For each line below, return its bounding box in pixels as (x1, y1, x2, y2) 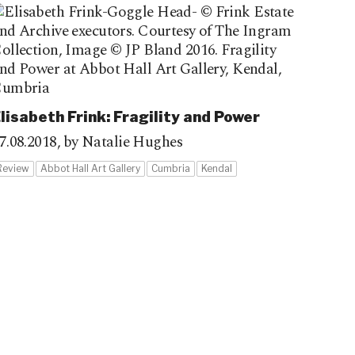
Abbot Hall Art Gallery (40, 162, 141, 174)
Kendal (201, 162, 233, 174)
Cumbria (151, 162, 191, 174)
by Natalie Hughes (63, 131, 183, 154)
